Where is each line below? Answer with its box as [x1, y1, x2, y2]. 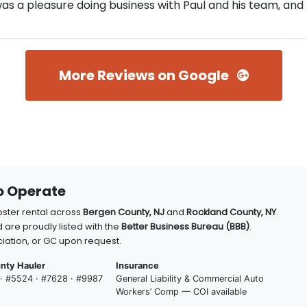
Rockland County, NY [186, 206, 276, 218]
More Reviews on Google [58, 66, 232, 85]
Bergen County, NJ [83, 206, 164, 218]
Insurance [115, 260, 159, 271]
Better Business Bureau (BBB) [121, 221, 249, 232]
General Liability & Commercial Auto [115, 273, 264, 284]
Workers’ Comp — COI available [115, 286, 247, 297]
